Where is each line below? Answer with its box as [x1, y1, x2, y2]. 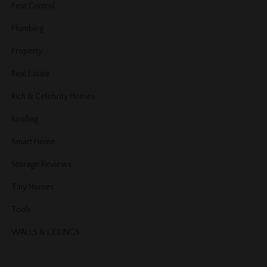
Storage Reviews [11, 159, 73, 169]
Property [11, 46, 43, 56]
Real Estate [11, 69, 51, 79]
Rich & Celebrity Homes [11, 91, 96, 101]
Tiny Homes [11, 182, 55, 192]
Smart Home [11, 136, 56, 147]
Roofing [11, 114, 39, 124]
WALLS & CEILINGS [11, 227, 80, 237]
